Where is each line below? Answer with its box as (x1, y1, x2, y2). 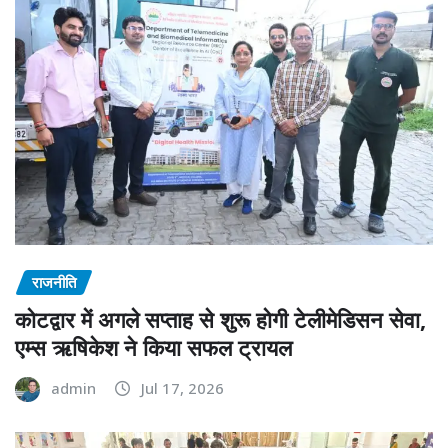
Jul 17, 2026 (141, 377, 224, 398)
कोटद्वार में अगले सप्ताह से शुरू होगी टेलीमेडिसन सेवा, (15, 303, 426, 334)
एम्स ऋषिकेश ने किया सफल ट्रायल (15, 331, 292, 362)
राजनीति (32, 272, 76, 293)
